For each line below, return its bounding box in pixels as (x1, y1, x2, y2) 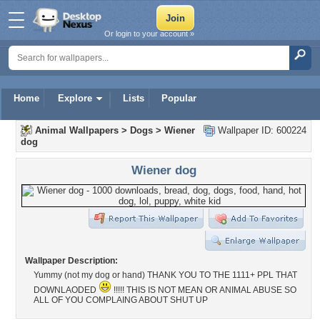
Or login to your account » (104, 29, 194, 38)
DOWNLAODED (34, 285, 99, 295)
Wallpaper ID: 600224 (215, 125, 306, 136)
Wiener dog (131, 163, 196, 177)
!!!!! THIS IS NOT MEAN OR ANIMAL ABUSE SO (111, 285, 296, 295)
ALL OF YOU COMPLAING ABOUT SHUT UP (34, 295, 208, 305)
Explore (58, 93, 92, 104)
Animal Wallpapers (35, 125, 119, 136)
